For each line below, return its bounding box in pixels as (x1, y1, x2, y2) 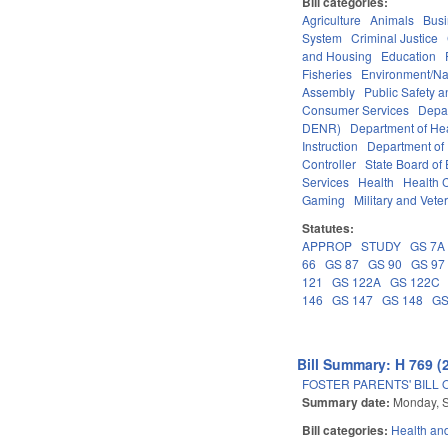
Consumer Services (302, 100, 410, 118)
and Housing (302, 46, 373, 64)
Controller (302, 154, 357, 172)
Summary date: (302, 392, 394, 411)
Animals (370, 10, 415, 28)
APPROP (302, 236, 353, 254)
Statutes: (302, 218, 358, 237)
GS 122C (390, 272, 441, 290)
